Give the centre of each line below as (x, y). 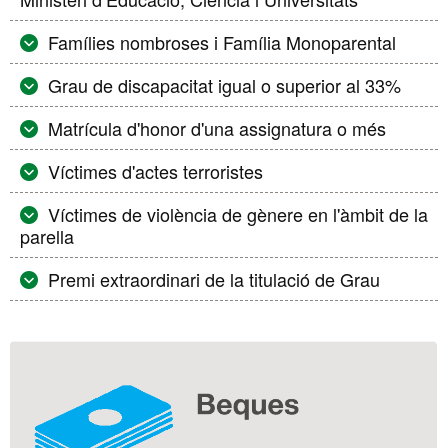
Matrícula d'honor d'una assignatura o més (216, 128)
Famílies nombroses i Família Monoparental (221, 42)
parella (47, 236)
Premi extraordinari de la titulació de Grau (213, 279)
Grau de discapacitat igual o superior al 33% (224, 85)
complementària (105, 389)
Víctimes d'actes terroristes (155, 171)
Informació (72, 356)
